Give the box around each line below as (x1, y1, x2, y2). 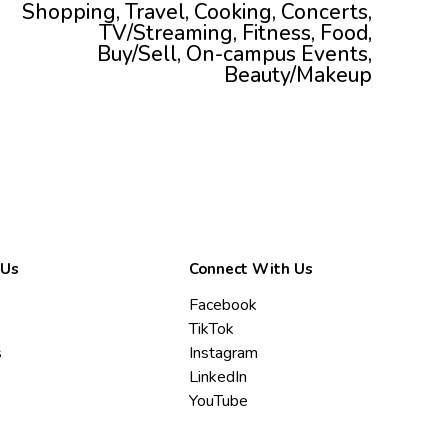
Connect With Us (189, 259, 314, 279)
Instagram (189, 342, 259, 364)
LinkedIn (189, 366, 248, 388)
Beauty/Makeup (224, 61, 372, 89)
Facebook (189, 294, 258, 316)
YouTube (189, 390, 249, 412)
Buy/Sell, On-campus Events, (97, 40, 372, 68)
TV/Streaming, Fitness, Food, (99, 19, 372, 47)
